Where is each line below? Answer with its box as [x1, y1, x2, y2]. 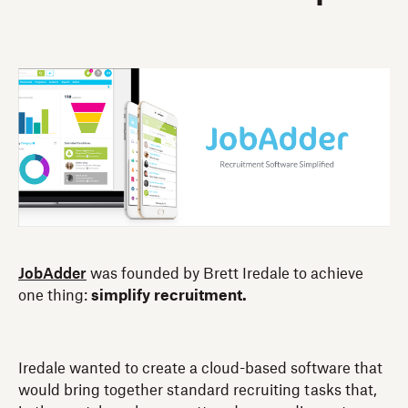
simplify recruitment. [91, 288, 247, 303]
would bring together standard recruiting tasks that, [18, 382, 377, 398]
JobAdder [18, 266, 87, 281]
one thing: [18, 288, 91, 303]
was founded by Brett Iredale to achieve [87, 266, 363, 281]
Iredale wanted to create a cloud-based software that [18, 361, 382, 376]
